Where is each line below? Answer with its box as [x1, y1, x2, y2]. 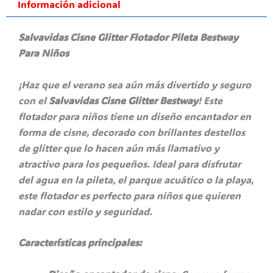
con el [18, 93, 49, 107]
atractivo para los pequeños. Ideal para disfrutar [18, 157, 241, 170]
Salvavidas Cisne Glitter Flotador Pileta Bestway [18, 30, 238, 44]
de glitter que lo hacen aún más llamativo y [18, 141, 219, 154]
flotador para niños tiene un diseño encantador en [18, 109, 251, 122]
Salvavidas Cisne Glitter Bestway [49, 93, 198, 107]
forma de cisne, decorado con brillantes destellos [18, 125, 245, 138]
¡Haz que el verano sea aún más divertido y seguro [18, 77, 251, 91]
